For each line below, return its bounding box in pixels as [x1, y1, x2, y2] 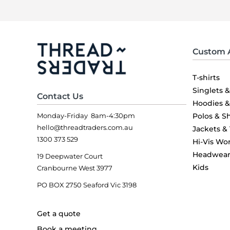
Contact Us [37, 91, 83, 101]
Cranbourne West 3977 [37, 163, 112, 172]
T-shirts [193, 72, 220, 82]
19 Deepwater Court [37, 151, 103, 160]
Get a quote [37, 208, 81, 218]
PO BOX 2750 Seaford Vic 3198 [37, 180, 137, 189]
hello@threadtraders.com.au [37, 123, 133, 131]
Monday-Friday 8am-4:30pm [37, 111, 135, 120]
